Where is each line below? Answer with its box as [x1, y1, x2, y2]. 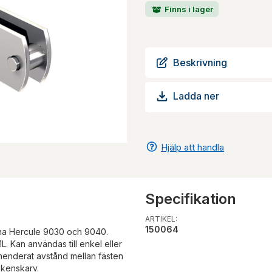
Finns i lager [163, 4, 213, 14]
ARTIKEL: [145, 214, 177, 223]
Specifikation [145, 189, 236, 208]
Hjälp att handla [161, 141, 224, 153]
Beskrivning [173, 56, 227, 69]
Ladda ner [173, 90, 219, 103]
